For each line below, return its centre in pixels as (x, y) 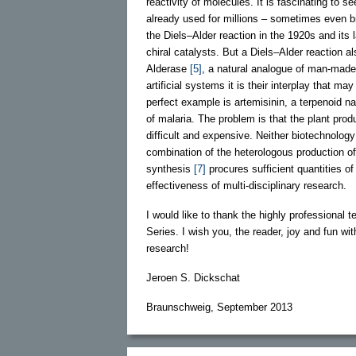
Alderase (168, 68)
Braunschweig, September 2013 (219, 307)
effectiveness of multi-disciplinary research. (246, 185)
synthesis (170, 168)
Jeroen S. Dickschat (193, 277)
